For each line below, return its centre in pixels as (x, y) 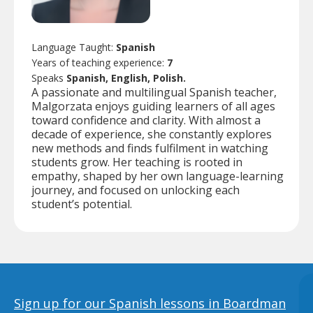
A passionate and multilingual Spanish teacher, (154, 92)
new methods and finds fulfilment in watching (150, 148)
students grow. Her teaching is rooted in (137, 162)
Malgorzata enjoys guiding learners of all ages (153, 106)
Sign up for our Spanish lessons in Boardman (150, 303)
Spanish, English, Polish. (126, 78)
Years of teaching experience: (99, 62)
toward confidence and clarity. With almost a (146, 120)
